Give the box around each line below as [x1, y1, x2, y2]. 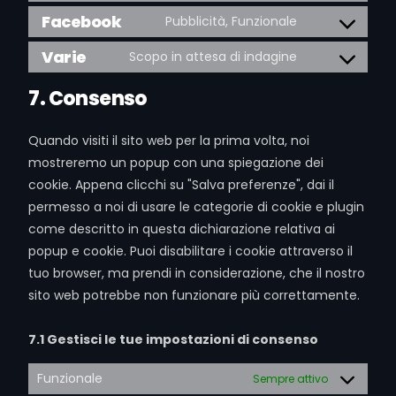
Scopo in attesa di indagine [128, 48, 297, 65]
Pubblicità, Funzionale [164, 12, 297, 30]
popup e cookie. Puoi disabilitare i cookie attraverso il [28, 242, 354, 260]
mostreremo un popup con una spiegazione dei [28, 154, 324, 171]
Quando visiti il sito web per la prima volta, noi [28, 132, 310, 149]
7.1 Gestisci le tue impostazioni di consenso [28, 331, 319, 348]
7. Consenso [28, 85, 148, 112]
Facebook [42, 11, 122, 33]
